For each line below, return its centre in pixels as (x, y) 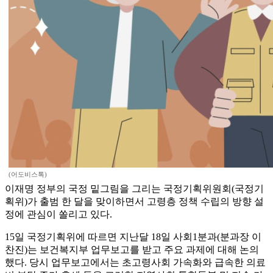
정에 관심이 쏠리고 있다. (58, 214)
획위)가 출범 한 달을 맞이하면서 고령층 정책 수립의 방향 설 (134, 202)
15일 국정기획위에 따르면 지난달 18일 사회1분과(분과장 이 (133, 237)
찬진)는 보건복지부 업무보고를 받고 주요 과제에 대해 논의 (132, 250)
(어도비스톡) (28, 175)
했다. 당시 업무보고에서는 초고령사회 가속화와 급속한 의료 (135, 263)
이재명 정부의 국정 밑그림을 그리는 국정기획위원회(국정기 (134, 189)
